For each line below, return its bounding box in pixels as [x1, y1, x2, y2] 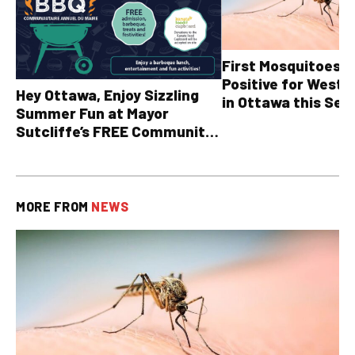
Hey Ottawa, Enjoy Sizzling [16, 85, 199, 104]
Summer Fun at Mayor [16, 103, 169, 122]
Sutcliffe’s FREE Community [16, 121, 213, 140]
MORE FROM [16, 198, 91, 214]
